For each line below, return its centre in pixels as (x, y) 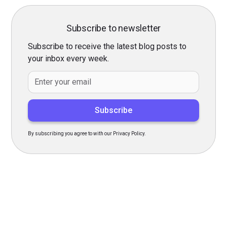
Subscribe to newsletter (113, 28)
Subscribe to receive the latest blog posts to (107, 46)
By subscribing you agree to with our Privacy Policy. (87, 133)
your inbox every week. (69, 58)
